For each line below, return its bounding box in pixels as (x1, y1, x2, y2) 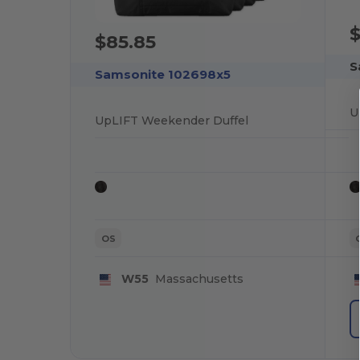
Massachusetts (148, 272, 243, 287)
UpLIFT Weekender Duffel (95, 112, 249, 128)
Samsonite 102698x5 (95, 66, 231, 82)
